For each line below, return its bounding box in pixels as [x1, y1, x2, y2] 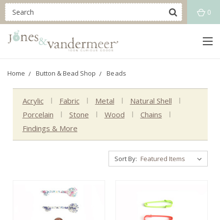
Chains [140, 110, 162, 119]
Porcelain [22, 110, 54, 119]
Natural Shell [130, 96, 172, 106]
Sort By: [114, 154, 137, 163]
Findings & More [22, 123, 78, 133]
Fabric [59, 96, 80, 106]
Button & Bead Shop [36, 69, 96, 78]
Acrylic [22, 96, 44, 106]
